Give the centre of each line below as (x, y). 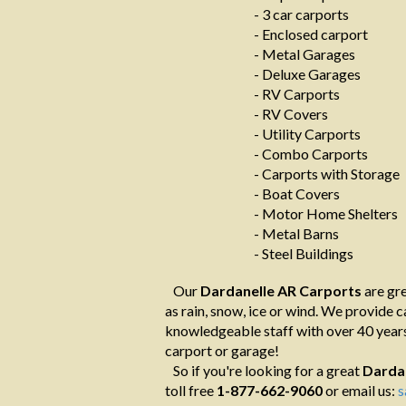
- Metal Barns (296, 233)
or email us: (360, 390)
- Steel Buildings (304, 253)
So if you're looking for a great (264, 370)
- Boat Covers (297, 193)
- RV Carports (297, 94)
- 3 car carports (301, 14)
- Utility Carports (307, 134)
